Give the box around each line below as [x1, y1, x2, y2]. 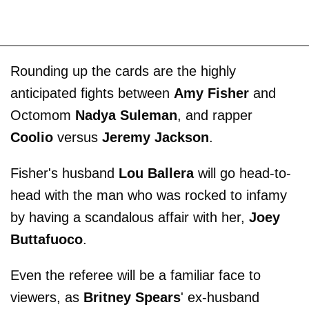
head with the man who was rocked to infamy [10, 187, 287, 203]
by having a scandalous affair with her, [10, 209, 249, 225]
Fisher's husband [10, 165, 119, 181]
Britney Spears [83, 289, 181, 305]
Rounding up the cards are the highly [10, 63, 236, 79]
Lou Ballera [119, 165, 194, 181]
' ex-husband [181, 289, 259, 305]
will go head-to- [194, 165, 291, 181]
